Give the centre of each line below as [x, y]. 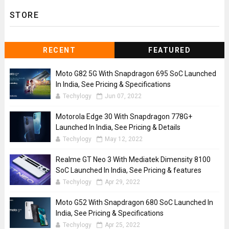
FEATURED [169, 50]
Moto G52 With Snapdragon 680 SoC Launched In [134, 203]
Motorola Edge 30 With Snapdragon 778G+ [124, 117]
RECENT [60, 50]
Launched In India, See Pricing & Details [118, 128]
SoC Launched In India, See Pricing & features [128, 170]
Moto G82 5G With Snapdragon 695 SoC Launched [136, 74]
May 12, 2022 [123, 139]
